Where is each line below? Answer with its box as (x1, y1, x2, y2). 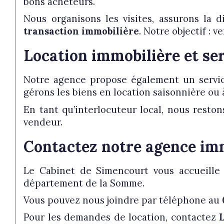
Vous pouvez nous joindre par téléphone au (23, 194, 222, 206)
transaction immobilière (23, 25, 139, 37)
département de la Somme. (23, 176, 145, 189)
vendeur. (23, 115, 63, 128)
